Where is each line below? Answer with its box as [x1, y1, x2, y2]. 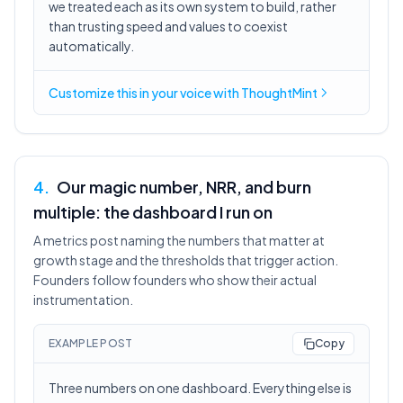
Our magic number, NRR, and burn [57, 176, 311, 197]
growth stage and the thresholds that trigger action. [33, 252, 338, 268]
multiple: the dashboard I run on [33, 201, 273, 222]
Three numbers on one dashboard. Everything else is [49, 380, 352, 396]
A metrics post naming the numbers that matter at [33, 232, 325, 248]
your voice [151, 85, 211, 101]
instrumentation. [33, 291, 133, 308]
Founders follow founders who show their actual [33, 272, 317, 288]
